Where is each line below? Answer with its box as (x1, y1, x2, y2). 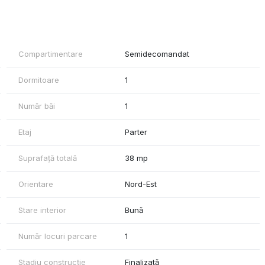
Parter (125, 127, 148, 137)
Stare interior (18, 205, 66, 215)
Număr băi (18, 101, 55, 111)
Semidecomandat (125, 49, 190, 59)
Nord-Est (125, 179, 157, 189)
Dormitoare (18, 75, 59, 85)
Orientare (18, 179, 53, 189)
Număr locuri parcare (18, 231, 97, 241)
